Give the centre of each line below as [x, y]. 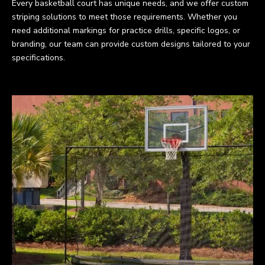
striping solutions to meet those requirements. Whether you [125, 17]
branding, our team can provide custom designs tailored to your [131, 44]
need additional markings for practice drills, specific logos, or [126, 30]
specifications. [38, 58]
